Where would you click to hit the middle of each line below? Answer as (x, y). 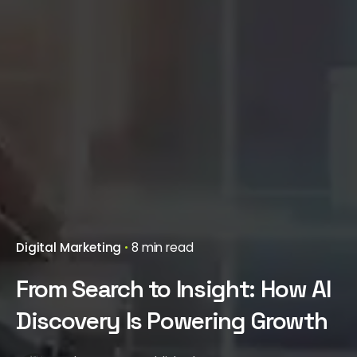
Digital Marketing (69, 247)
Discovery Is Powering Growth (172, 321)
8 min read (163, 247)
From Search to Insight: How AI (173, 289)
